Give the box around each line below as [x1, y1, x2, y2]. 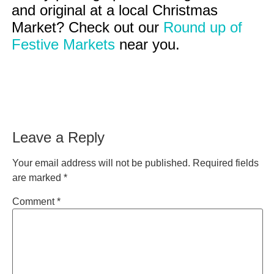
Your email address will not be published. [12, 157, 190, 168]
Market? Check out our [12, 18, 163, 35]
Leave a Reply [12, 128, 105, 146]
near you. [119, 35, 180, 53]
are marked [12, 172, 64, 183]
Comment [12, 196, 57, 207]
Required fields [193, 157, 259, 168]
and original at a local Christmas [12, 1, 218, 18]
